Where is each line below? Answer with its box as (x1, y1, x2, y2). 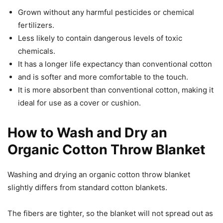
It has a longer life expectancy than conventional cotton (18, 59, 212, 69)
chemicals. (18, 46, 55, 56)
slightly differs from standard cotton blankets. (7, 182, 167, 192)
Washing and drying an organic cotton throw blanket (7, 169, 190, 179)
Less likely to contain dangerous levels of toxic (18, 33, 182, 43)
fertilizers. (18, 20, 54, 30)
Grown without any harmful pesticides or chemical (18, 7, 194, 17)
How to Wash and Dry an (7, 124, 167, 141)
